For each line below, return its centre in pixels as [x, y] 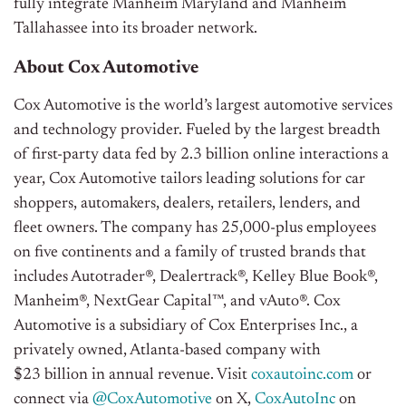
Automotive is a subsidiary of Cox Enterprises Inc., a [186, 327]
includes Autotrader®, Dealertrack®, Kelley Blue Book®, [196, 278]
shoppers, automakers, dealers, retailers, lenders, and [187, 204]
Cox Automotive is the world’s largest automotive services [203, 106]
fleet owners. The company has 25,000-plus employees [195, 229]
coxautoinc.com [302, 376]
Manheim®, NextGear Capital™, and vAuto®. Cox [177, 302]
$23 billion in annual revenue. [114, 376]
